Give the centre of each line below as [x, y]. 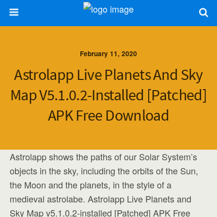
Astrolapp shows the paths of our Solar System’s [103, 156]
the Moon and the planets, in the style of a [91, 185]
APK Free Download [108, 115]
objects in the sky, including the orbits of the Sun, [104, 170]
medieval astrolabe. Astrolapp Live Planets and [101, 199]
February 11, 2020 [108, 54]
